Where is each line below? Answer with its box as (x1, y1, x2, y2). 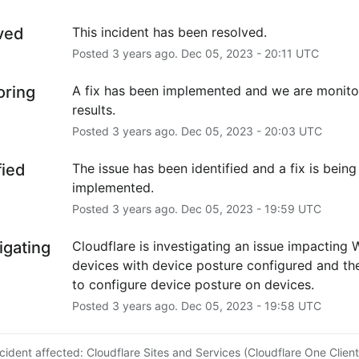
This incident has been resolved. (71, 23, 267, 40)
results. (71, 101, 115, 118)
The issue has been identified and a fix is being (71, 159, 357, 176)
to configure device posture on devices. (71, 276, 314, 292)
